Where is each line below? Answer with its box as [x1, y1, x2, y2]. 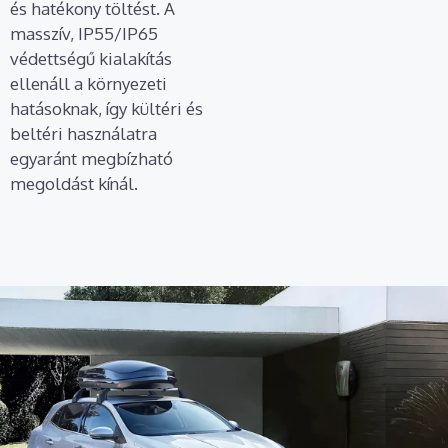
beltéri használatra [10, 122, 157, 144]
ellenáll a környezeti [10, 72, 167, 94]
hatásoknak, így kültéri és [10, 97, 203, 119]
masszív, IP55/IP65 [10, 22, 158, 44]
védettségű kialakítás [10, 47, 172, 69]
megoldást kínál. [10, 172, 138, 194]
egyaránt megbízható [10, 147, 173, 169]
